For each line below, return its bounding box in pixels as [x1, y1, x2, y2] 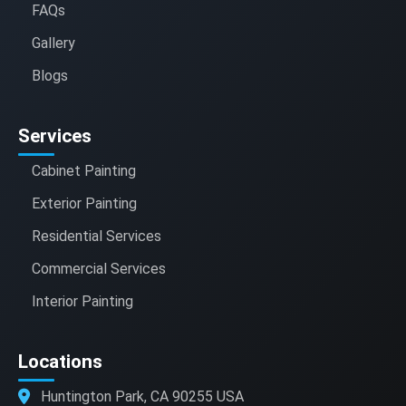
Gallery [32, 34, 75, 53]
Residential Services [32, 227, 161, 246]
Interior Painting [32, 293, 133, 311]
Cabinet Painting [32, 162, 136, 180]
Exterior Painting [32, 195, 137, 213]
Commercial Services [32, 260, 166, 278]
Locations [18, 351, 102, 373]
